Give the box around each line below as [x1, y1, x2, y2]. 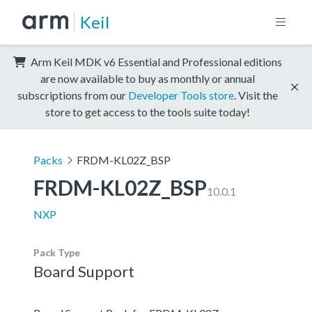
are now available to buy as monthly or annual [40, 71, 255, 85]
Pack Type [33, 246, 80, 258]
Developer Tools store [128, 88, 234, 102]
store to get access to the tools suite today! [45, 104, 250, 118]
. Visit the [234, 88, 278, 102]
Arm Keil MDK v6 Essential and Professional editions [29, 54, 282, 68]
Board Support [33, 261, 134, 281]
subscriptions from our [17, 88, 128, 102]
